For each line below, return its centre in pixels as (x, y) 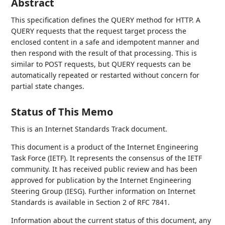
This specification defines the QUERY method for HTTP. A (106, 20)
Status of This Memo (62, 112)
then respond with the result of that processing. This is (104, 53)
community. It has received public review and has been (104, 169)
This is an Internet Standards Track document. (89, 129)
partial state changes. (48, 86)
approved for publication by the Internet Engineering (101, 180)
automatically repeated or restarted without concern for (105, 75)
